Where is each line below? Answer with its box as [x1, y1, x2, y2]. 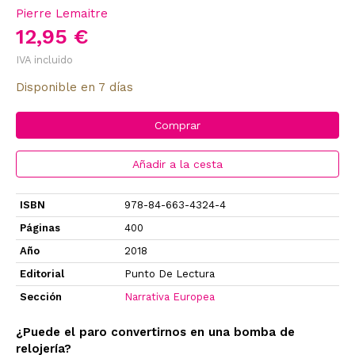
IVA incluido [16, 53, 73, 66]
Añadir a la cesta [132, 157, 223, 170]
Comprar [155, 118, 200, 132]
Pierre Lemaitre [16, 6, 108, 21]
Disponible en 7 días [16, 79, 133, 94]
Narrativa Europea [124, 290, 215, 303]
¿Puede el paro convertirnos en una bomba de [16, 324, 295, 339]
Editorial [20, 267, 64, 280]
